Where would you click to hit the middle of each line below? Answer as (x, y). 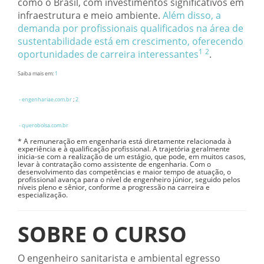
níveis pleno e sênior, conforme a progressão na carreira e (114, 187)
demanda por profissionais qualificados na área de (131, 28)
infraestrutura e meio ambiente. (90, 15)
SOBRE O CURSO (102, 234)
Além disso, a (192, 15)
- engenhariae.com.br (45, 100)
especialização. (43, 194)
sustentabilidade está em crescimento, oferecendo (131, 41)
